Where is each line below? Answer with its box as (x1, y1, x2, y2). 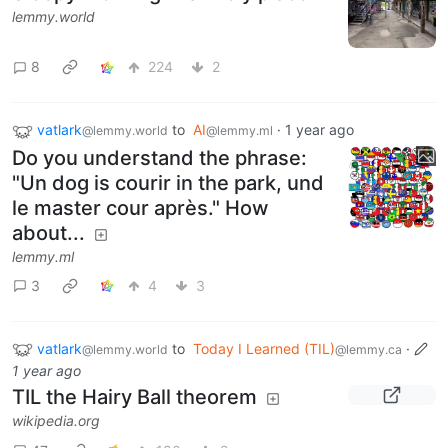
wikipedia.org (12, 412, 100, 430)
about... (12, 220, 85, 245)
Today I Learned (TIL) (193, 339, 335, 357)
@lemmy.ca (335, 341, 402, 357)
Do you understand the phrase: (12, 145, 307, 170)
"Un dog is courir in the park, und (12, 170, 324, 195)
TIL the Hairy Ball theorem (12, 385, 257, 410)
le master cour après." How (12, 195, 269, 220)
